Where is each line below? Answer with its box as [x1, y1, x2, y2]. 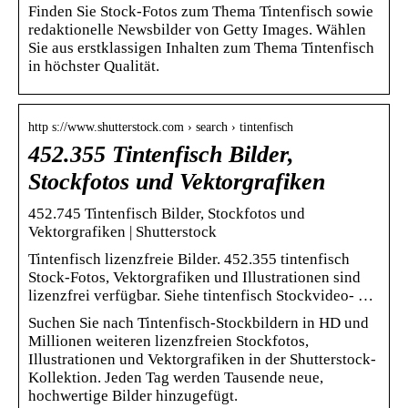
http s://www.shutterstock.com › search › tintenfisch [28, 119, 293, 134]
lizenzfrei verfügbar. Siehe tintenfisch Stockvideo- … [28, 286, 373, 304]
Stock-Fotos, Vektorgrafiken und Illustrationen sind [28, 268, 361, 286]
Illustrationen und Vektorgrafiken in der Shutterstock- [28, 350, 376, 368]
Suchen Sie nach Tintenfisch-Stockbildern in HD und [28, 313, 369, 331]
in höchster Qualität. [28, 56, 159, 75]
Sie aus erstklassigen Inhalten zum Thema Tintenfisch [28, 38, 374, 56]
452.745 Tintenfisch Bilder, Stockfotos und [28, 204, 305, 222]
